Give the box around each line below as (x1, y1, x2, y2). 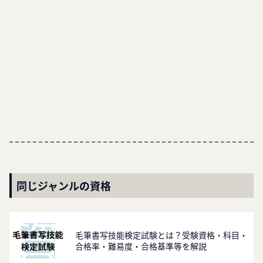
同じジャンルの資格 (16, 178, 111, 194)
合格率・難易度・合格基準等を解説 (75, 240, 207, 252)
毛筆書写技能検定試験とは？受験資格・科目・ (75, 229, 248, 241)
